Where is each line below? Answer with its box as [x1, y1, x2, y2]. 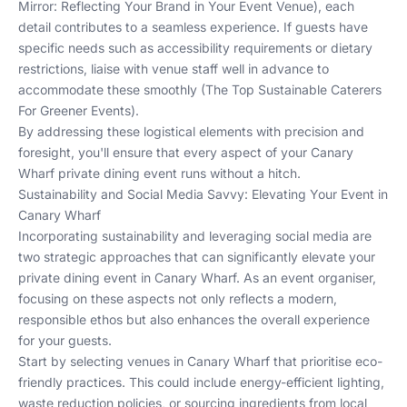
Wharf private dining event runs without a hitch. [18, 165, 301, 181]
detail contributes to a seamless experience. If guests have [18, 19, 368, 35]
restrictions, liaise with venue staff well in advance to [18, 61, 329, 76]
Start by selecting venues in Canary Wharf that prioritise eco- [18, 353, 382, 369]
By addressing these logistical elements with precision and [18, 124, 364, 139]
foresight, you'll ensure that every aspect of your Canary [18, 144, 353, 160]
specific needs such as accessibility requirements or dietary [18, 40, 372, 55]
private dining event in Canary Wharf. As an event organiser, [18, 270, 376, 285]
